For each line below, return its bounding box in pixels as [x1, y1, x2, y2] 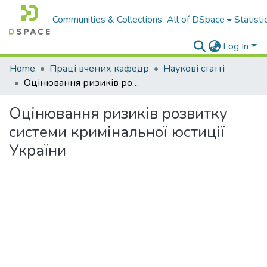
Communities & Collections [52, 13, 163, 26]
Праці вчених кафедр [49, 62, 149, 75]
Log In [223, 40, 249, 53]
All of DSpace [167, 13, 225, 26]
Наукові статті [163, 62, 225, 75]
